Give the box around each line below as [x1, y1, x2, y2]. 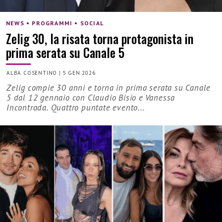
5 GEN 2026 [62, 69, 96, 77]
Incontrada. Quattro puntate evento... [6, 102, 145, 113]
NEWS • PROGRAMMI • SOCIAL [6, 19, 104, 27]
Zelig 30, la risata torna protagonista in [6, 29, 194, 48]
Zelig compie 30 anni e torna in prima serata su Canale [6, 82, 211, 94]
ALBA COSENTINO [6, 69, 57, 77]
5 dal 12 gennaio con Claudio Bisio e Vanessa [6, 92, 175, 104]
